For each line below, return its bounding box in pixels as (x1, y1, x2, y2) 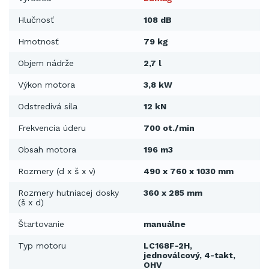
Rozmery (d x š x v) (18, 166, 95, 177)
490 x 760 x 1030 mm (144, 166, 234, 177)
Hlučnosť (18, 15, 54, 25)
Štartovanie (18, 219, 64, 229)
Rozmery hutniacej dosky (18, 188, 119, 198)
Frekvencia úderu (18, 123, 86, 133)
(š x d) (18, 198, 44, 208)
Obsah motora (18, 145, 76, 155)
